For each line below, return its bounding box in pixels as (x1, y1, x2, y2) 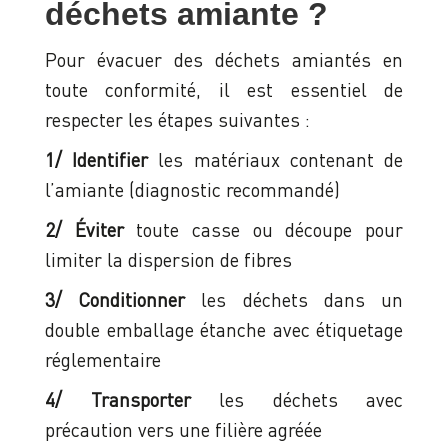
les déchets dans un (185, 288, 404, 312)
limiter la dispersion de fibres (45, 248, 297, 272)
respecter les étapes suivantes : (45, 108, 310, 132)
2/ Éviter (45, 218, 124, 242)
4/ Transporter (45, 388, 191, 412)
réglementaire (45, 348, 166, 372)
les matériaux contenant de (148, 148, 404, 172)
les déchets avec (190, 388, 403, 412)
